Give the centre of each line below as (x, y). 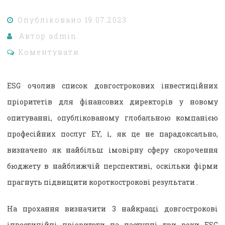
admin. (64, 36)
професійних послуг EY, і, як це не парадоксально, (113, 134)
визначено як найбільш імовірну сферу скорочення (113, 150)
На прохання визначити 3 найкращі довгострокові (113, 208)
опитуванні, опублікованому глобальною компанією (113, 118)
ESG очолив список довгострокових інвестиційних (113, 85)
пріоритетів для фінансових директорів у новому (113, 101)
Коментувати (49, 52)
